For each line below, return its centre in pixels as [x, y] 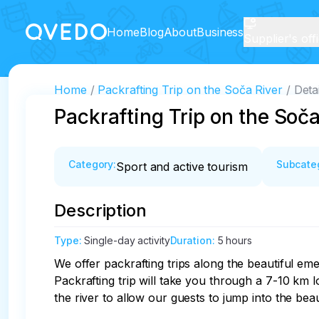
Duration [191, 240]
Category [91, 164]
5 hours [235, 240]
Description [100, 210]
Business [220, 32]
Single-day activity [127, 240]
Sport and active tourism [182, 167]
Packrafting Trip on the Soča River [190, 90]
